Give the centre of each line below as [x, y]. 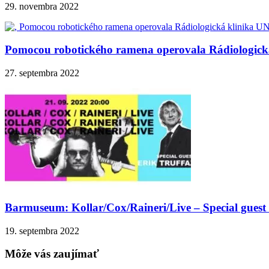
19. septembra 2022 [42, 231]
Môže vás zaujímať [52, 254]
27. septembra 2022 [42, 73]
